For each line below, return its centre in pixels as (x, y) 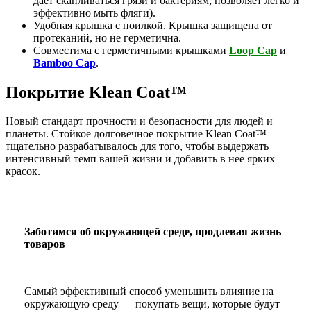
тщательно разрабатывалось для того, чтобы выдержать (137, 146)
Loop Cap (253, 50)
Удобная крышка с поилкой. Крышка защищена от (153, 25)
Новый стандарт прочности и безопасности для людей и (139, 121)
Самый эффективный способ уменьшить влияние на (149, 292)
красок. (23, 171)
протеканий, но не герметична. (107, 37)
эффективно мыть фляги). (96, 12)
